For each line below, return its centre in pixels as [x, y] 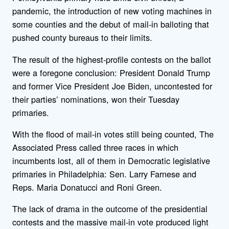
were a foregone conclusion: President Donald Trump [111, 72]
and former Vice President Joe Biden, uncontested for [112, 86]
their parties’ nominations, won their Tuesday [96, 99]
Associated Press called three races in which [95, 147]
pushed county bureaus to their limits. [82, 38]
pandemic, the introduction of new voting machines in [112, 11]
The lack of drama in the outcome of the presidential [110, 209]
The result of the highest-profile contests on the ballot [112, 59]
